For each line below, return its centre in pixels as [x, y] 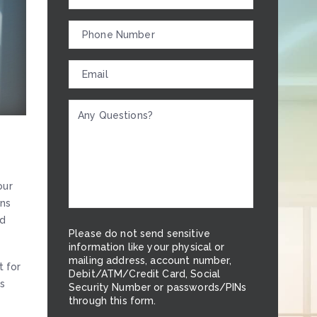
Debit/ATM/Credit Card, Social [145, 274]
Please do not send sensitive [139, 234]
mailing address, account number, [150, 260]
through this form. [113, 301]
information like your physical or [147, 247]
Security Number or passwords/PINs [158, 287]
